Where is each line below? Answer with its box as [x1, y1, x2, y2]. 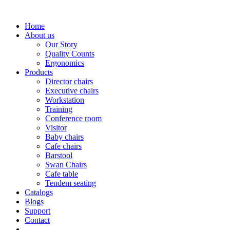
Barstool [45, 151, 72, 160]
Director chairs [45, 77, 93, 86]
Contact [25, 216, 50, 224]
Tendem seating [45, 179, 96, 187]
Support [25, 206, 50, 215]
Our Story [45, 40, 78, 49]
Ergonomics [45, 59, 84, 67]
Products [25, 68, 53, 76]
